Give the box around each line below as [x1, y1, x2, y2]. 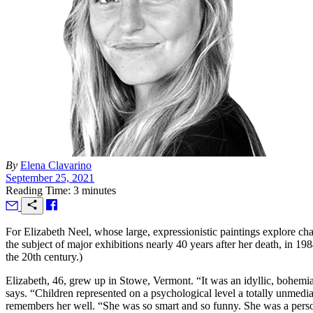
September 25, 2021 [6, 171, 94, 184]
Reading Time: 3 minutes [6, 184, 116, 196]
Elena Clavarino [20, 159, 92, 171]
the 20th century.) [6, 250, 82, 263]
